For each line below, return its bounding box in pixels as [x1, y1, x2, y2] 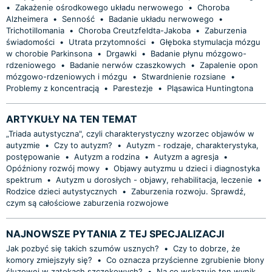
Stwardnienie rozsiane [141, 71, 226, 81]
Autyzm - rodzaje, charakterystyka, [126, 140, 259, 150]
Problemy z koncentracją [6, 83, 99, 93]
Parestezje [113, 83, 153, 93]
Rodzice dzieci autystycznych [6, 186, 117, 196]
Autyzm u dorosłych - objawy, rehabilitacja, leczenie [56, 174, 253, 185]
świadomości [6, 36, 55, 47]
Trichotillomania [6, 25, 64, 35]
